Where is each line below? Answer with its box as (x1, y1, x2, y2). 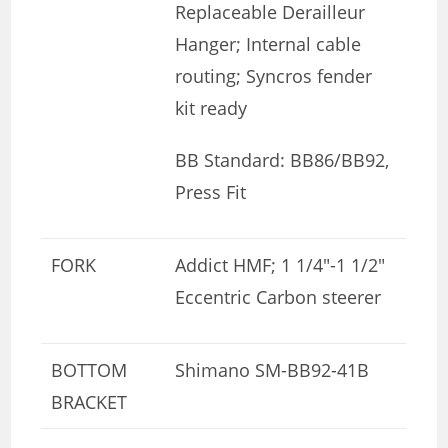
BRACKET (51, 389, 128, 414)
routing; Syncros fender (175, 63, 373, 88)
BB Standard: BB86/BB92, (175, 147, 390, 172)
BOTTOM (51, 357, 128, 382)
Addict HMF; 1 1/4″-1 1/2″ (175, 252, 386, 277)
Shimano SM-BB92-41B (175, 357, 370, 382)
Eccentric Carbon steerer (175, 284, 382, 309)
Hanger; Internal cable (175, 31, 362, 56)
